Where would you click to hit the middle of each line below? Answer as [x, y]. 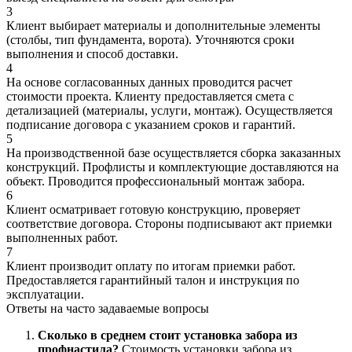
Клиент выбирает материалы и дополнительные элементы [163, 25]
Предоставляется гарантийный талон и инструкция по [153, 280]
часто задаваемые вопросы [137, 308]
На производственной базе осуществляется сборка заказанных [174, 152]
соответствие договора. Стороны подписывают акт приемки [169, 223]
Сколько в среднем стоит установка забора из [167, 335]
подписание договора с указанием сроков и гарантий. [151, 124]
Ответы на [36, 308]
